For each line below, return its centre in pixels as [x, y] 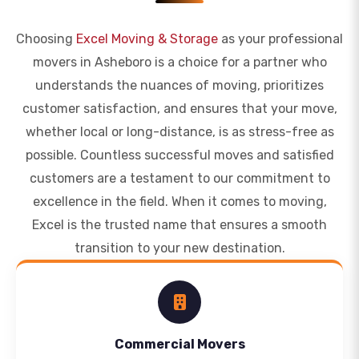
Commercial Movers [179, 344]
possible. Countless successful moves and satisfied [179, 155]
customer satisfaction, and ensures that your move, [179, 109]
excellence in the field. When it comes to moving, [179, 202]
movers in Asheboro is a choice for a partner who [179, 62]
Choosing [46, 39]
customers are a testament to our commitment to [179, 178]
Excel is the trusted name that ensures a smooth [179, 225]
